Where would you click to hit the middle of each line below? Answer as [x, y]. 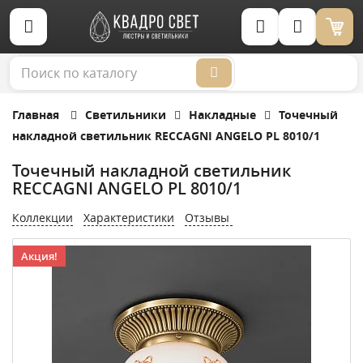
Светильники [126, 115]
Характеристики [129, 218]
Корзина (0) [347, 40]
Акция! [39, 256]
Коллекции [43, 218]
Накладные [222, 115]
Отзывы [209, 218]
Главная [36, 115]
